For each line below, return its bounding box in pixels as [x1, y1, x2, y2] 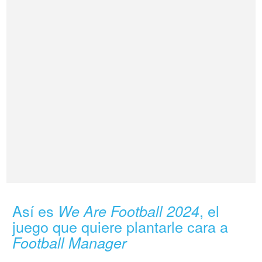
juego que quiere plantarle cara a [12, 216, 229, 237]
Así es [12, 200, 58, 222]
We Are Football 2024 [58, 201, 200, 222]
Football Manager [12, 232, 127, 253]
